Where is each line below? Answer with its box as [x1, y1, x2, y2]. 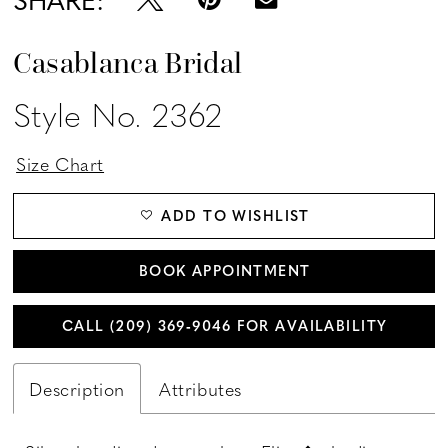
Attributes [159, 374, 242, 402]
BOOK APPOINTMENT [138, 260, 311, 282]
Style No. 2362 [13, 90, 223, 138]
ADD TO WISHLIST [161, 205, 310, 227]
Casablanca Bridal [13, 44, 243, 82]
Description [29, 374, 126, 402]
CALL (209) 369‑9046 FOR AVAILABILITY [61, 315, 388, 337]
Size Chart [16, 149, 105, 177]
